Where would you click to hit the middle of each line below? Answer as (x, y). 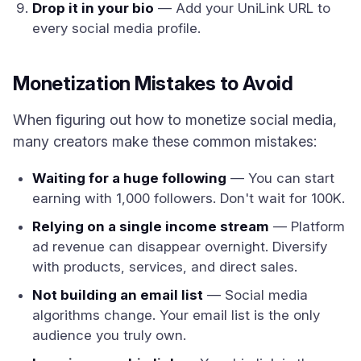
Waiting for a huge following (129, 178)
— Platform (307, 226)
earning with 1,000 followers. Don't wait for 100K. (189, 198)
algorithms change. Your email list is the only (176, 315)
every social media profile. (116, 28)
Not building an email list (118, 295)
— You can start (280, 178)
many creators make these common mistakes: (165, 141)
